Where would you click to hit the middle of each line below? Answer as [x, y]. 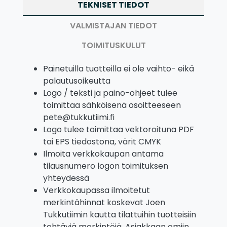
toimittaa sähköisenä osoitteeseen [112, 105]
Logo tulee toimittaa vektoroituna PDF [119, 129]
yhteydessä [66, 178]
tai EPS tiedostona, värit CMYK [102, 141]
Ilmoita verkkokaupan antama [103, 154]
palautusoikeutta [77, 81]
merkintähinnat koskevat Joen [104, 202]
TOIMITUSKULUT [113, 45]
